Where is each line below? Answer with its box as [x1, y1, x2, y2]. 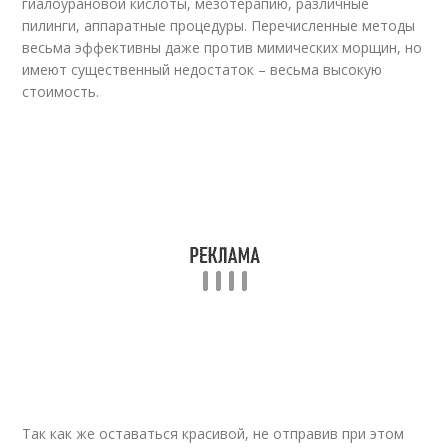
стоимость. [22, 81, 100, 101]
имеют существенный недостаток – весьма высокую [22, 59, 383, 79]
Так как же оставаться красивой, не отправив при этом [22, 423, 405, 443]
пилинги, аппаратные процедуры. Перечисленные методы [22, 15, 416, 35]
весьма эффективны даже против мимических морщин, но [22, 37, 423, 57]
